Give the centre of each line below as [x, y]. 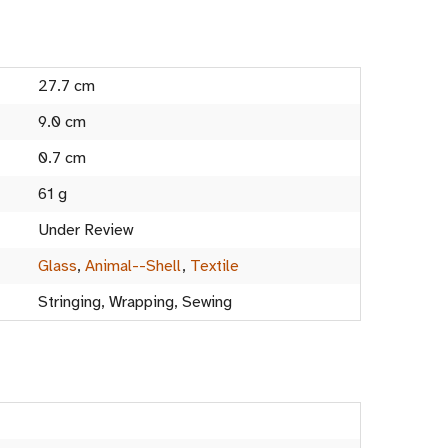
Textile [214, 266]
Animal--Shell [133, 266]
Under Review [85, 230]
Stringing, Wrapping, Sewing [135, 302]
